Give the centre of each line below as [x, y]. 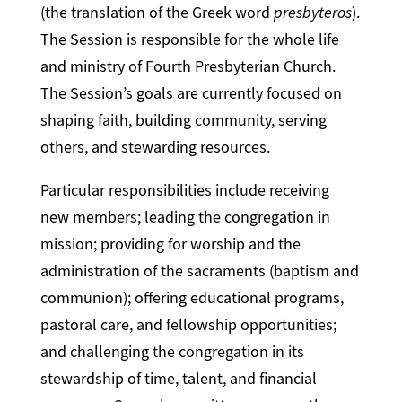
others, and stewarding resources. [156, 147]
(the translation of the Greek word [157, 12]
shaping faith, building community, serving [184, 120]
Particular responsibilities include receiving [185, 190]
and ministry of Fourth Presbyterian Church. [188, 66]
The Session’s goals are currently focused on [192, 93]
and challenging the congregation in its [173, 351]
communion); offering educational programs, [192, 297]
